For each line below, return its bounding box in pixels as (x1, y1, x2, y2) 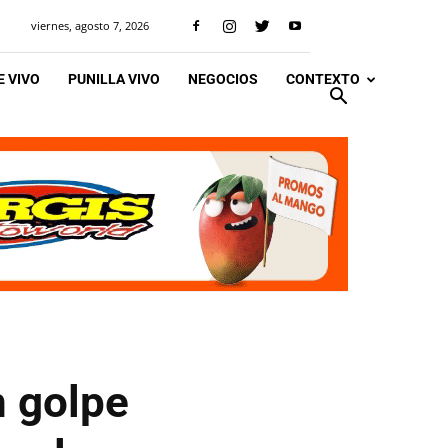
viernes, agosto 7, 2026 (31, 18, 149, 33)
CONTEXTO (286, 71, 360, 87)
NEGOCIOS (188, 71, 258, 87)
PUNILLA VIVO (68, 71, 160, 87)
